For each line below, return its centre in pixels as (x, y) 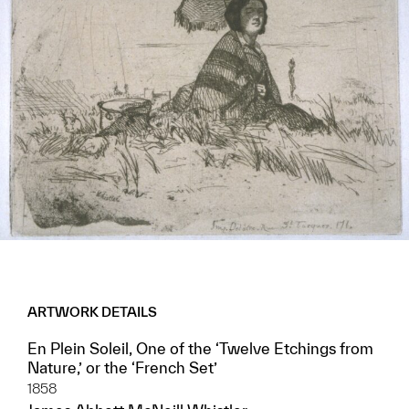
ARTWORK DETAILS (92, 312)
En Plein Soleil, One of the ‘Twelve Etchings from (200, 349)
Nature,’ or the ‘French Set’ (122, 368)
